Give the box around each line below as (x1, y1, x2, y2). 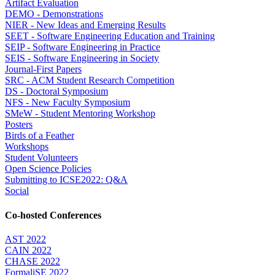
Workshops (5, 141, 48, 152)
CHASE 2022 (5, 255, 60, 266)
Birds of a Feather (5, 130, 74, 141)
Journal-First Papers (5, 64, 82, 75)
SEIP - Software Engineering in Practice (5, 42, 160, 53)
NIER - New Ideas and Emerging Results (5, 20, 166, 31)
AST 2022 (5, 233, 46, 244)
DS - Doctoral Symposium (5, 86, 108, 97)
